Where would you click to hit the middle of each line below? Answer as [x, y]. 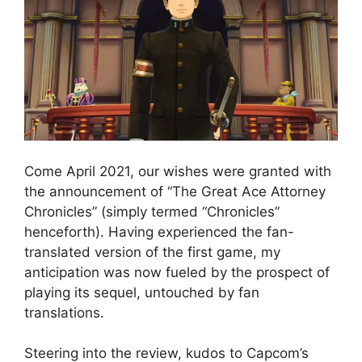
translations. [64, 312]
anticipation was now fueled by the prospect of [177, 272]
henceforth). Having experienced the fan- [159, 232]
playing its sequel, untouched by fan [142, 292]
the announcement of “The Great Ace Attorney [175, 191]
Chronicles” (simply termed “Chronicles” [152, 211]
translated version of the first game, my [152, 252]
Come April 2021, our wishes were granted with [178, 171]
